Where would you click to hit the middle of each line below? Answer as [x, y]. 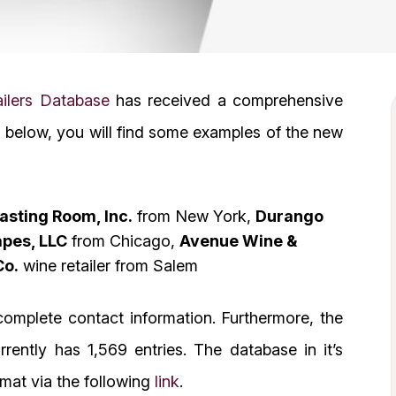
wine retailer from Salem [108, 265]
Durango [289, 216]
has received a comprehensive [226, 100]
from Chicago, [123, 240]
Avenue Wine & [238, 240]
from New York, [194, 216]
